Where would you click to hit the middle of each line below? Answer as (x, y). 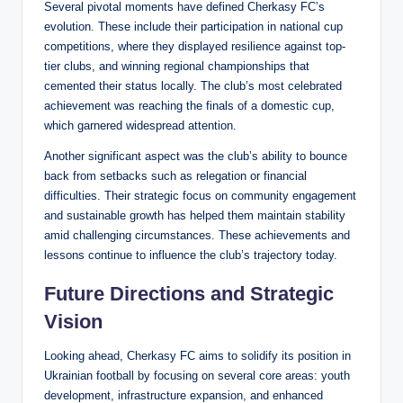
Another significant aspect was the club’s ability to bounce (196, 157)
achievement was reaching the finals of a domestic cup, (189, 106)
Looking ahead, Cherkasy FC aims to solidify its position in (197, 356)
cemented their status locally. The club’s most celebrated (193, 86)
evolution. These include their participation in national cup (193, 27)
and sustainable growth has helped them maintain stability (195, 216)
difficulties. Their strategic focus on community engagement (200, 196)
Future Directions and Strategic (189, 294)
